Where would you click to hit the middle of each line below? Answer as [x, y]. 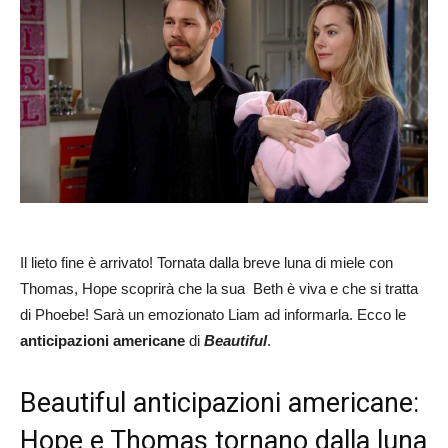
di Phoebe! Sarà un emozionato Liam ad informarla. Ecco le [213, 314]
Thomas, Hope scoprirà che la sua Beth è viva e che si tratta [219, 288]
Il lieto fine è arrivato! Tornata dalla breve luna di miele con [206, 262]
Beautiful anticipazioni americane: [219, 402]
